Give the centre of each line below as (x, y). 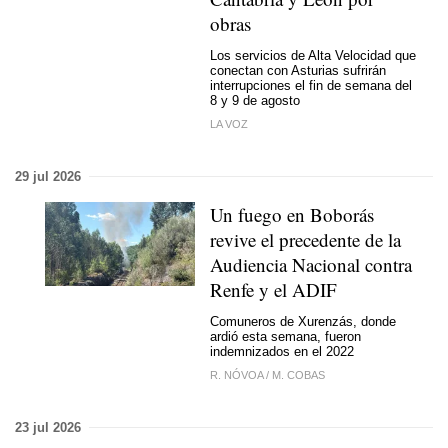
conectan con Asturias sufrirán (298, 70)
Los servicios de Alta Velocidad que (313, 55)
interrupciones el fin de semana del (311, 85)
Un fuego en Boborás (292, 214)
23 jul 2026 (48, 427)
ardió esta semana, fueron (285, 336)
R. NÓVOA (238, 374)
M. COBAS (298, 374)
